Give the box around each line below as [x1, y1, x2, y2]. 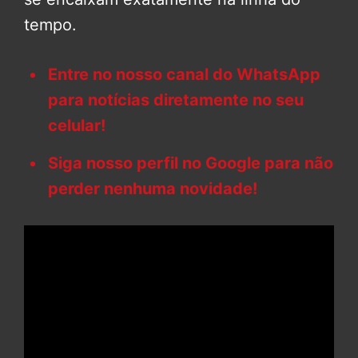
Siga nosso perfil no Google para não [48, 153, 333, 173]
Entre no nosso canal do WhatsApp [48, 64, 320, 84]
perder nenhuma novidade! [48, 178, 257, 198]
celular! [48, 115, 105, 135]
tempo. [24, 14, 77, 34]
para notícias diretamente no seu [48, 89, 304, 109]
